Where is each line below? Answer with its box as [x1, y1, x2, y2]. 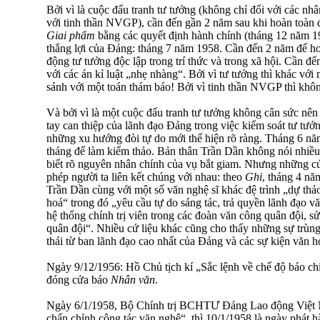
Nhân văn [111, 273, 155, 286]
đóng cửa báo [46, 273, 111, 286]
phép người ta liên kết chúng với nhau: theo [46, 170, 245, 183]
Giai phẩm [46, 29, 95, 41]
